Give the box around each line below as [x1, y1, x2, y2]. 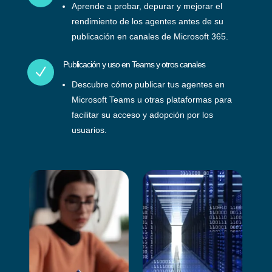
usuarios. [71, 125, 107, 135]
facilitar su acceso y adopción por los [71, 110, 213, 120]
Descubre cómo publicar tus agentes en [71, 80, 225, 89]
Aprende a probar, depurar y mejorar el [71, 1, 222, 11]
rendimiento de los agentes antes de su [71, 16, 223, 26]
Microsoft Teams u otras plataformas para [71, 95, 232, 104]
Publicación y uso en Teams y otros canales [63, 59, 205, 69]
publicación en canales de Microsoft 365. [71, 32, 228, 41]
